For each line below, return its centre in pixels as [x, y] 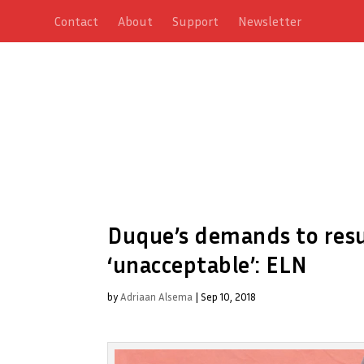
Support [196, 21]
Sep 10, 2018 [228, 296]
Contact [77, 21]
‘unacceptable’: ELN [208, 264]
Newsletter [270, 21]
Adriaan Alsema [156, 296]
